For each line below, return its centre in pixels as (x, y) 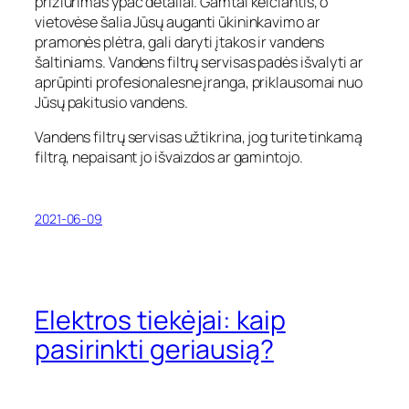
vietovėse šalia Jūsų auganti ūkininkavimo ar (178, 22)
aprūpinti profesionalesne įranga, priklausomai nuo (199, 83)
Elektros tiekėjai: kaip (160, 320)
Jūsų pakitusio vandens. (111, 103)
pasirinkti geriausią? (154, 349)
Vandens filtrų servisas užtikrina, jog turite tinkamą (199, 137)
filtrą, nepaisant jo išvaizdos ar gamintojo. (169, 157)
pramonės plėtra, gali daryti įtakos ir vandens (180, 42)
